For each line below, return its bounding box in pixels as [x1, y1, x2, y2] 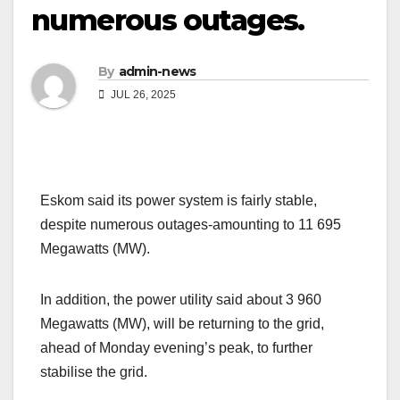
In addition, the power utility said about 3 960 [40, 291, 321, 307]
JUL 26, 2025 [108, 87, 176, 101]
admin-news [118, 62, 196, 79]
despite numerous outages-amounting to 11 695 [40, 216, 341, 232]
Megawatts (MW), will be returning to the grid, [40, 315, 324, 331]
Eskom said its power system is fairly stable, [40, 192, 317, 208]
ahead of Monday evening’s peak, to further [40, 339, 312, 355]
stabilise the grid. [40, 363, 147, 379]
